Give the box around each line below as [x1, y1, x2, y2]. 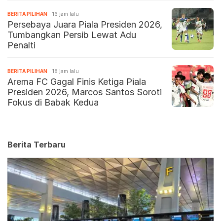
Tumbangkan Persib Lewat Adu [7, 30, 136, 40]
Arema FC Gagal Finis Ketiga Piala [7, 76, 146, 87]
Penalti [7, 40, 36, 51]
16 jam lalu [52, 11, 79, 17]
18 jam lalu [52, 68, 79, 74]
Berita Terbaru [7, 140, 66, 150]
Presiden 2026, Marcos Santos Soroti [7, 87, 162, 98]
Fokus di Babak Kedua [7, 97, 99, 108]
